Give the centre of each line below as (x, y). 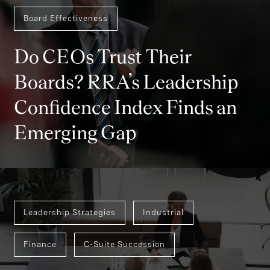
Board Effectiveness (66, 18)
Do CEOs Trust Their (103, 57)
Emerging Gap (75, 133)
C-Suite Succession (124, 244)
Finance (40, 244)
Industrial (163, 212)
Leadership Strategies (70, 212)
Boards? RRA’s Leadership (126, 82)
